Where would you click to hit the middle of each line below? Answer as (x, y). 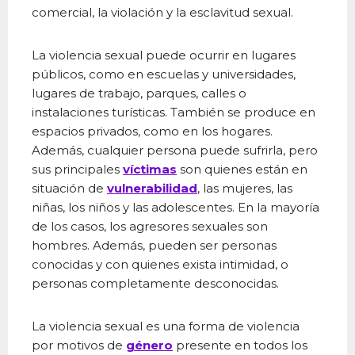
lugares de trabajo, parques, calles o (139, 94)
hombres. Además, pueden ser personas (154, 246)
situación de (69, 189)
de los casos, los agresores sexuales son (150, 227)
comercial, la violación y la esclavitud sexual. (162, 13)
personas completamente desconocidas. (155, 284)
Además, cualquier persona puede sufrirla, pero (175, 151)
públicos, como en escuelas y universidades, (164, 74)
